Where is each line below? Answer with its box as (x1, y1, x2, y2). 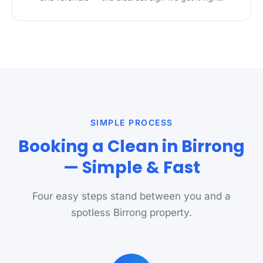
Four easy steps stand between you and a (32, 190, 231, 202)
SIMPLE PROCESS (90, 117, 173, 127)
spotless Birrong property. (71, 207, 192, 218)
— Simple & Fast (63, 156, 200, 179)
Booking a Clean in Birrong (18, 135, 245, 158)
